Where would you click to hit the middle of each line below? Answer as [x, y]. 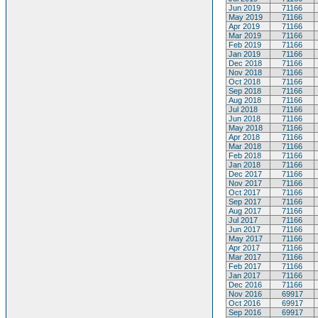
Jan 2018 [243, 165]
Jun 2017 [243, 229]
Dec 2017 [244, 174]
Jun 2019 [243, 8]
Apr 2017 [243, 248]
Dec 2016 [244, 285]
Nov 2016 [244, 294]
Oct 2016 [243, 303]
